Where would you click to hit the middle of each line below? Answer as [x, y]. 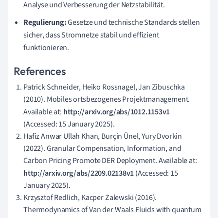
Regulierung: [45, 23]
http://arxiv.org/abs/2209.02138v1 [79, 173]
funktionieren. [46, 48]
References [40, 71]
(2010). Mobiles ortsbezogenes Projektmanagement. [107, 100]
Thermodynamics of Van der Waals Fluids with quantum [112, 210]
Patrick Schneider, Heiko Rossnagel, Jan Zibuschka [104, 87]
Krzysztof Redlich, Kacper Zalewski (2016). [90, 198]
